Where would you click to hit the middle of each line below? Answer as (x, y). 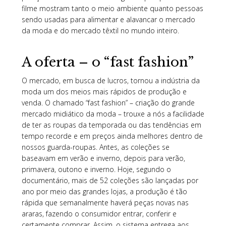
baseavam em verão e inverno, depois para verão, (103, 158)
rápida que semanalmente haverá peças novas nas (105, 203)
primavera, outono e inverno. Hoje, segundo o (96, 169)
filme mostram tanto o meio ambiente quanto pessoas (112, 9)
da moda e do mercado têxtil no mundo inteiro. (100, 31)
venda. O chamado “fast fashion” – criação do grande (108, 103)
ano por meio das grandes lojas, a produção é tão (104, 192)
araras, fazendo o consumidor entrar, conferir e (99, 214)
